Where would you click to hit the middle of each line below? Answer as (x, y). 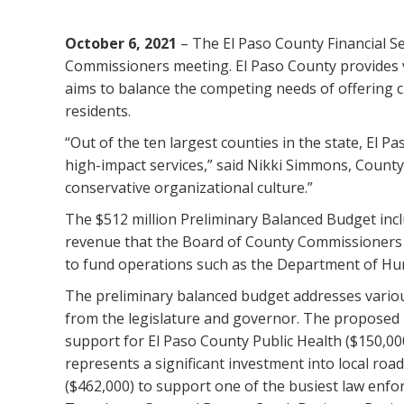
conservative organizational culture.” (189, 188)
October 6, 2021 (121, 43)
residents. (98, 111)
